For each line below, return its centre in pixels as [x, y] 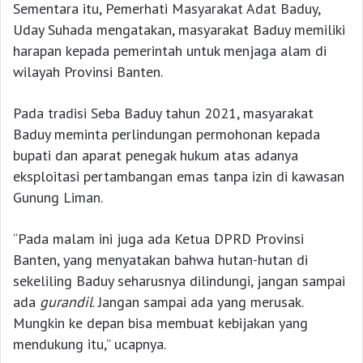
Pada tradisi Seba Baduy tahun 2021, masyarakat [163, 113]
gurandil [66, 302]
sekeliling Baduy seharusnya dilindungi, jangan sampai [179, 281]
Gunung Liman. [58, 198]
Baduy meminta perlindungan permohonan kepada [167, 135]
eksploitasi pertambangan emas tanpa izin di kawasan [179, 177]
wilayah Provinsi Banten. [88, 72]
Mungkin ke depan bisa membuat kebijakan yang [160, 323]
